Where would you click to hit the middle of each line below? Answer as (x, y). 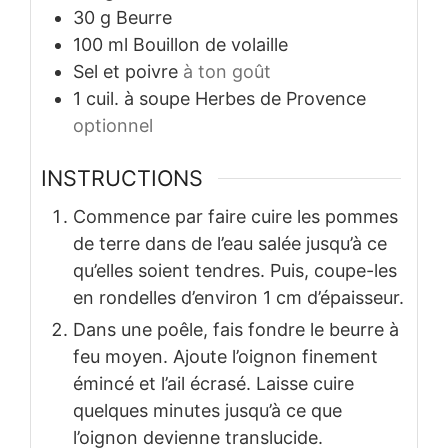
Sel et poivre (125, 71)
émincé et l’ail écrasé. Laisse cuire (213, 384)
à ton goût (227, 71)
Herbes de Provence (280, 98)
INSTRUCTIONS (122, 178)
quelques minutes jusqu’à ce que (207, 411)
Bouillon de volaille (210, 44)
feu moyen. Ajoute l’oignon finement (225, 357)
